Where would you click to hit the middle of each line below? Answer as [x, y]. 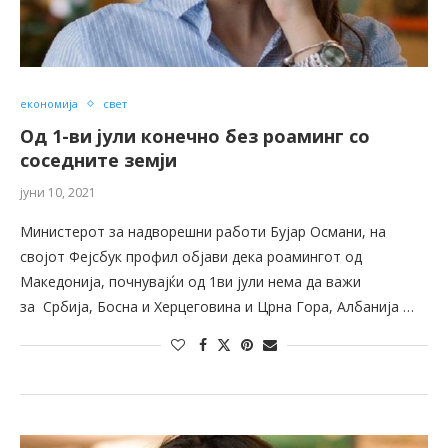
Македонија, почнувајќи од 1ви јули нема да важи [190, 282]
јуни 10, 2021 [58, 193]
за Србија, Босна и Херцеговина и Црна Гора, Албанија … [217, 307]
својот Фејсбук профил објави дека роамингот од [191, 257]
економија [49, 104]
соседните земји [98, 160]
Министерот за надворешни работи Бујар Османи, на [203, 232]
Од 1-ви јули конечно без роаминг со [195, 136]
